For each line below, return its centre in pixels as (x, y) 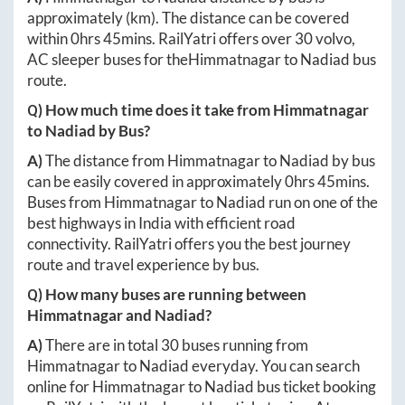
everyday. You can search (274, 365)
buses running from (244, 344)
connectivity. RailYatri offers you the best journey (189, 243)
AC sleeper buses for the (108, 59)
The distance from (106, 160)
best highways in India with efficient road (161, 222)
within (49, 38)
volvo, (334, 38)
